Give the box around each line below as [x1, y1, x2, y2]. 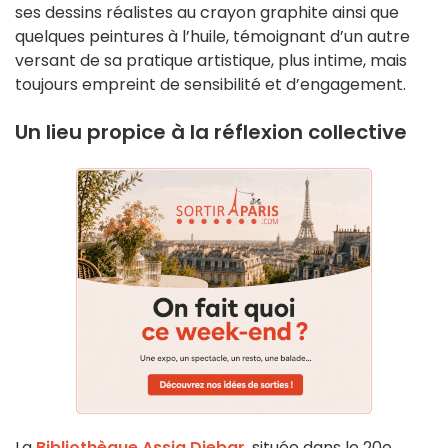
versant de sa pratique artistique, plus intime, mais [15, 49, 407, 73]
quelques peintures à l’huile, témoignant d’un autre [15, 25, 410, 49]
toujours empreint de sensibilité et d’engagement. [15, 73, 406, 97]
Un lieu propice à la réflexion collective [15, 118, 407, 147]
